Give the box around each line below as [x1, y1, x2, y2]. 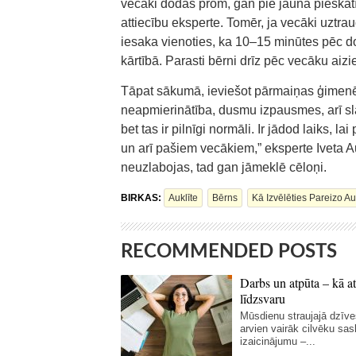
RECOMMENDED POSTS [121, 242, 337, 261]
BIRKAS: [121, 192, 164, 203]
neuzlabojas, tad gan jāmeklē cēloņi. [121, 161, 327, 174]
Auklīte [168, 192, 198, 203]
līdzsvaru [240, 290, 285, 307]
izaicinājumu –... [240, 335, 315, 347]
